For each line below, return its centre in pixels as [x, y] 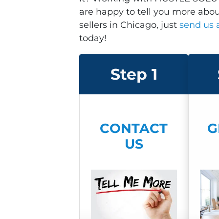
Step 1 [134, 74]
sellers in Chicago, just [129, 25]
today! [93, 38]
